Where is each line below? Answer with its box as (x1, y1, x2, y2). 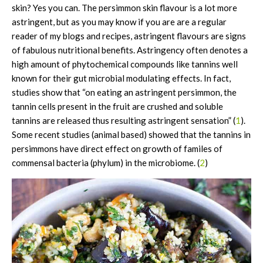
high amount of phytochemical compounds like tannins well (12, 59, 238, 70)
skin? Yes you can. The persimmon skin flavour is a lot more (12, 2, 237, 14)
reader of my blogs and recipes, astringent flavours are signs (12, 31, 246, 42)
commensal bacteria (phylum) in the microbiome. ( (12, 157, 200, 168)
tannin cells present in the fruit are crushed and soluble (12, 101, 223, 112)
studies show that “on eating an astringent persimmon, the (12, 87, 237, 98)
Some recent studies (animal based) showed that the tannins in (12, 129, 251, 140)
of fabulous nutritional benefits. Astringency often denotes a (12, 45, 248, 56)
